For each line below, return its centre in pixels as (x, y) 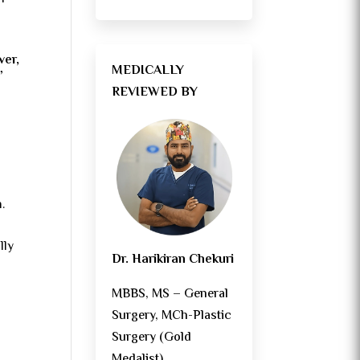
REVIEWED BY (155, 93)
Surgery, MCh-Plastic (172, 317)
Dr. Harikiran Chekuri (173, 260)
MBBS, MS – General (170, 295)
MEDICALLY (148, 72)
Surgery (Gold (152, 338)
